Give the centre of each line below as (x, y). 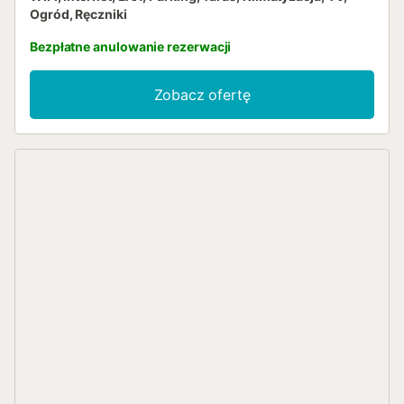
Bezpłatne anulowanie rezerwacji (131, 46)
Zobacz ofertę (202, 95)
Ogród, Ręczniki (78, 14)
